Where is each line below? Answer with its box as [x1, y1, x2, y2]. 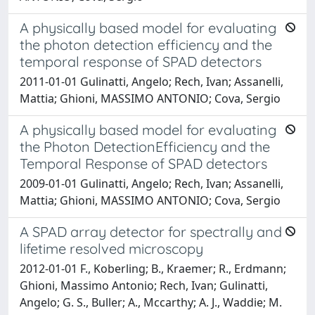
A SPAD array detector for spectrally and [20, 222, 282, 240]
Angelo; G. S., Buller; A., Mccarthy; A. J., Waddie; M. [20, 294, 282, 310]
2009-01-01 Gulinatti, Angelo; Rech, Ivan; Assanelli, [20, 175, 283, 191]
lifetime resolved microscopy [20, 239, 203, 257]
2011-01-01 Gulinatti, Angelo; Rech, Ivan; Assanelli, [20, 73, 283, 89]
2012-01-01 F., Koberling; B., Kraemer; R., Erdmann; [20, 260, 286, 276]
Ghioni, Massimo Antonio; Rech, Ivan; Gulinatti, [20, 277, 268, 293]
